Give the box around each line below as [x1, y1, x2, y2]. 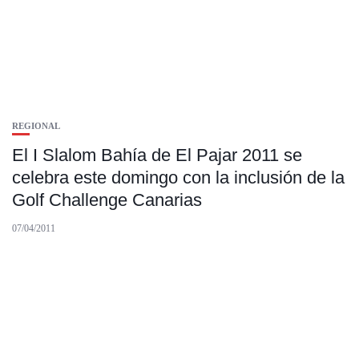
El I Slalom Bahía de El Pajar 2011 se [12, 145, 302, 166]
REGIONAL [12, 121, 60, 131]
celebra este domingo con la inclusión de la [12, 167, 345, 188]
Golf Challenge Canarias [12, 190, 202, 211]
